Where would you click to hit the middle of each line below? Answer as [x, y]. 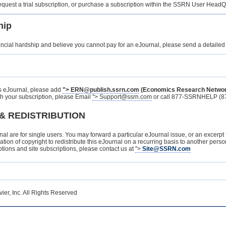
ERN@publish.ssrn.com [105, 90]
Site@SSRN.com [167, 149]
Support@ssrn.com [126, 97]
